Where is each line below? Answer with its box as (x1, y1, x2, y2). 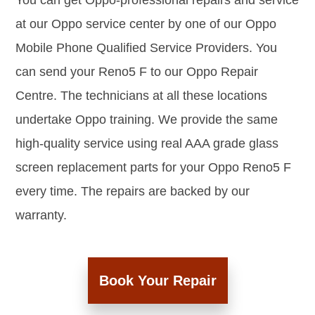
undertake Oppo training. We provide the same (15, 112, 278, 127)
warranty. (15, 208, 67, 223)
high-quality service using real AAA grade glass (15, 136, 278, 151)
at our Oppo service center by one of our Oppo (15, 17, 276, 32)
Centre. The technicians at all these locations (15, 89, 267, 103)
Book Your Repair (98, 273, 217, 289)
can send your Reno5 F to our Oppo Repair (15, 65, 258, 79)
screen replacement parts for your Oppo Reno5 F (15, 160, 291, 175)
